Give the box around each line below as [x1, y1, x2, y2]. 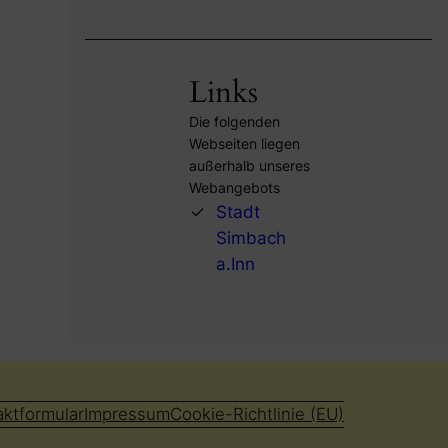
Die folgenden [188, 113, 280, 131]
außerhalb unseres [188, 157, 310, 175]
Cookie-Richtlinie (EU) [169, 404, 344, 425]
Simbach [215, 228, 286, 249]
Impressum [83, 404, 170, 425]
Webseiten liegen [188, 135, 300, 153]
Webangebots [188, 179, 280, 197]
